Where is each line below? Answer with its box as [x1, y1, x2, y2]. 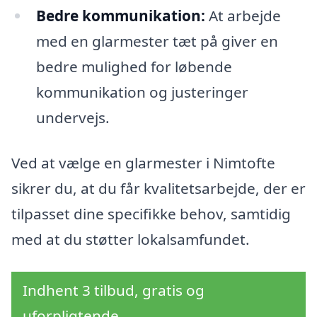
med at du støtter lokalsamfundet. [11, 229, 250, 249]
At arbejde [204, 6, 281, 26]
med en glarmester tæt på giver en [35, 31, 278, 52]
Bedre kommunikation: [35, 6, 205, 26]
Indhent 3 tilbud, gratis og [23, 279, 204, 300]
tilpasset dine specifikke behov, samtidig [11, 204, 291, 224]
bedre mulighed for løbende [35, 57, 232, 77]
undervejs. [35, 108, 110, 128]
